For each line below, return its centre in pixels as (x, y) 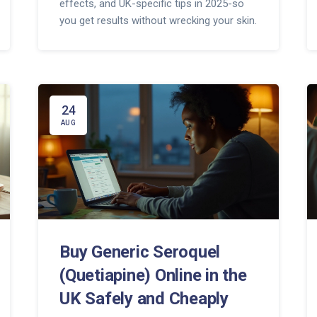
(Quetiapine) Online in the (153, 276)
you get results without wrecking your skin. (158, 21)
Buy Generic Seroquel (140, 252)
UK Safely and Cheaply (144, 299)
